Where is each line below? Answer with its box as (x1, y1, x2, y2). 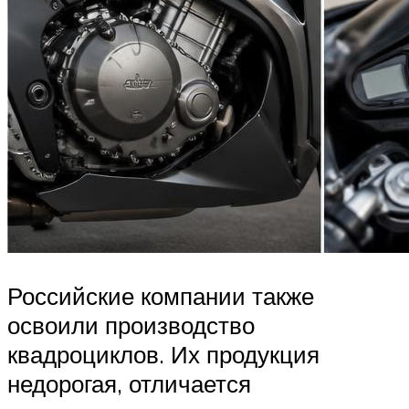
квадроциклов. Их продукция (7, 340, 320, 370)
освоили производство (7, 310, 255, 341)
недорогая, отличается (7, 369, 251, 399)
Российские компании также (7, 281, 314, 311)
